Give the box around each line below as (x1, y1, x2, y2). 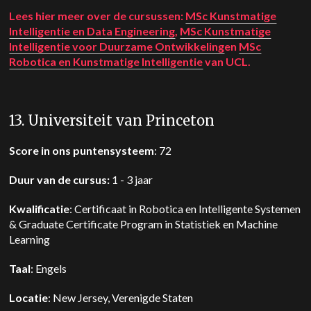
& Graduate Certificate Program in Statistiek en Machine (9, 217, 278, 230)
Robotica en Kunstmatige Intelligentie (9, 55, 203, 68)
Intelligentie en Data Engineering (9, 24, 176, 37)
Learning (9, 233, 55, 246)
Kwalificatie (9, 202, 70, 215)
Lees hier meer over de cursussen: (9, 9, 186, 22)
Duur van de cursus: (9, 173, 112, 186)
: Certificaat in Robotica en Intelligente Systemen (69, 202, 301, 215)
